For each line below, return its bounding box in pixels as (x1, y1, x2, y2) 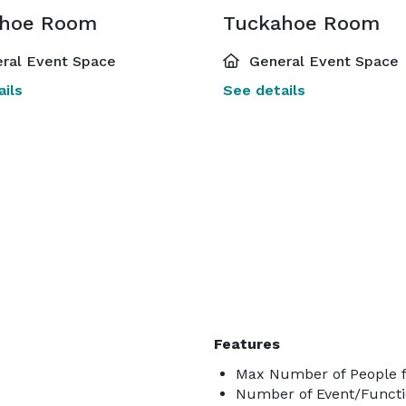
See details (223, 82, 305, 99)
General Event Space (245, 53, 399, 70)
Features (214, 335, 280, 353)
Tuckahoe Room (223, 12, 380, 34)
